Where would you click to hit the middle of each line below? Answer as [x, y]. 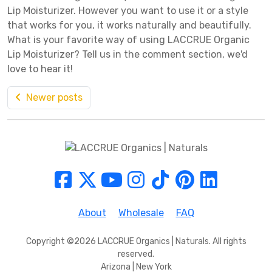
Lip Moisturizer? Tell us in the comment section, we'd [127, 54]
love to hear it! [40, 69]
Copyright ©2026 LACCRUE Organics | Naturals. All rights [136, 242]
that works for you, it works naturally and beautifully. [129, 25]
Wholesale [141, 213]
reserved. [136, 254]
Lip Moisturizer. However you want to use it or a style [128, 10]
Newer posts [54, 97]
